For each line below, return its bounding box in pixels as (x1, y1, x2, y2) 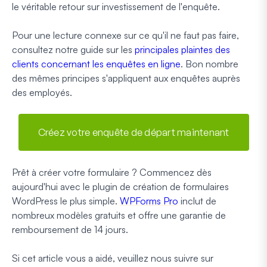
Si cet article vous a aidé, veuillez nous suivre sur (12, 252, 213, 264)
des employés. (12, 86, 72, 98)
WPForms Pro (120, 194, 178, 207)
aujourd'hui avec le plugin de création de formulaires (12, 180, 229, 193)
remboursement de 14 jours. (12, 223, 128, 235)
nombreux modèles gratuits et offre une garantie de (12, 209, 226, 221)
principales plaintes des (135, 43, 230, 55)
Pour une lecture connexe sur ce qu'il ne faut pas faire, (12, 29, 239, 41)
